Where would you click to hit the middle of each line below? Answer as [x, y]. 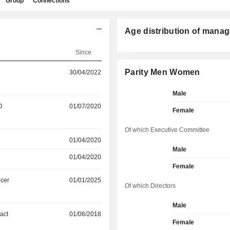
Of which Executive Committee [167, 130]
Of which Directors [150, 186]
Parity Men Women [162, 72]
